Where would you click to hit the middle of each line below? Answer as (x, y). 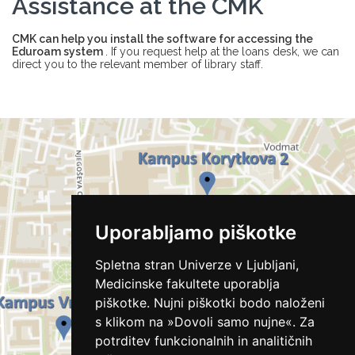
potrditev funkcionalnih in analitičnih (203, 341)
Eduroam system (59, 52)
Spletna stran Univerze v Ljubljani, (197, 265)
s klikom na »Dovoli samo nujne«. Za (204, 322)
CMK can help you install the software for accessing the (162, 39)
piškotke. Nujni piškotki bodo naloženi (210, 303)
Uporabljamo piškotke (195, 233)
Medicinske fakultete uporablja (187, 284)
